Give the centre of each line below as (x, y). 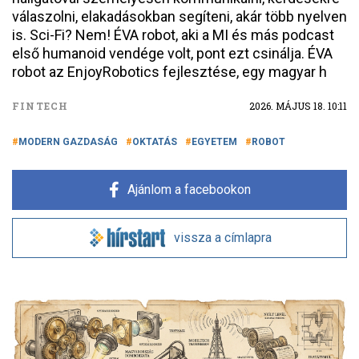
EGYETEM (214, 142)
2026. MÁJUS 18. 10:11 (298, 106)
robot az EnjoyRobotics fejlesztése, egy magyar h (169, 72)
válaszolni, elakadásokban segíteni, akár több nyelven (179, 16)
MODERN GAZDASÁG (68, 142)
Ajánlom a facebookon (189, 190)
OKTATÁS (155, 142)
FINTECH (40, 106)
